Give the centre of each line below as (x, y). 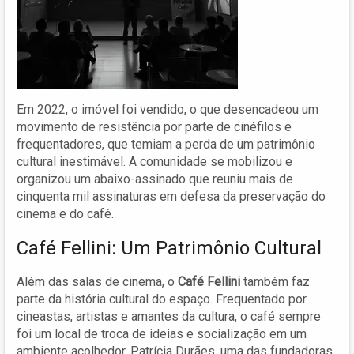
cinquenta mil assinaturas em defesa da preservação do (171, 196)
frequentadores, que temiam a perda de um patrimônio (166, 144)
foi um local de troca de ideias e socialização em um (162, 333)
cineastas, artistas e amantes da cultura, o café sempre (169, 316)
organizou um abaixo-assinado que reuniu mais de (155, 179)
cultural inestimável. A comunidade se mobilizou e (154, 161)
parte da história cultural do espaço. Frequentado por (162, 299)
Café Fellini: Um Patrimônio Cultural (169, 248)
